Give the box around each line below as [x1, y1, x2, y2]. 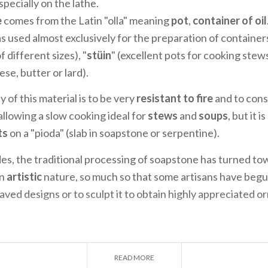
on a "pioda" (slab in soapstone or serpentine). [10, 126, 220, 139]
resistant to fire [136, 92, 213, 105]
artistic [7, 169, 44, 183]
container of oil [193, 13, 267, 27]
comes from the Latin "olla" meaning [2, 13, 171, 27]
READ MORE [114, 253, 154, 262]
